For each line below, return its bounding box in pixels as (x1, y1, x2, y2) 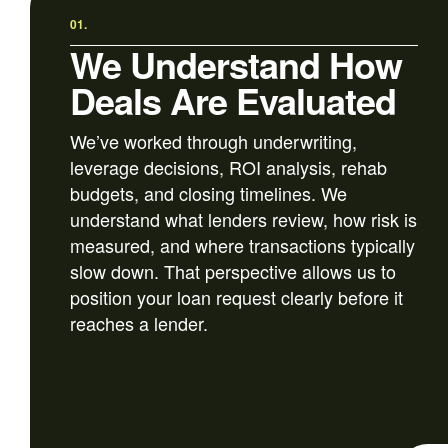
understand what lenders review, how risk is (70, 206, 417, 233)
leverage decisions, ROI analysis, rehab (70, 154, 387, 181)
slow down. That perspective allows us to (70, 258, 396, 285)
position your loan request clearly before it (70, 284, 403, 311)
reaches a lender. (70, 310, 208, 337)
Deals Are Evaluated (70, 74, 396, 127)
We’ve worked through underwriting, (70, 128, 357, 155)
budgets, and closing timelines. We (70, 180, 347, 207)
